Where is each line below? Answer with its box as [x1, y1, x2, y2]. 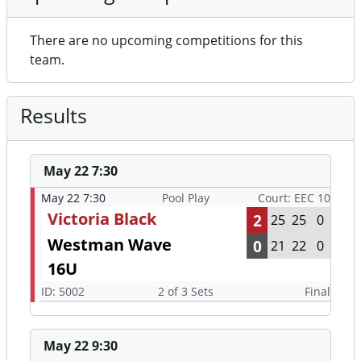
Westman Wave [48, 234, 172, 256]
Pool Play [161, 190, 210, 206]
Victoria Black [48, 208, 156, 230]
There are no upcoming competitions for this [30, 31, 303, 50]
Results [20, 102, 87, 130]
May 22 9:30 [44, 337, 118, 355]
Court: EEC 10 [258, 190, 330, 206]
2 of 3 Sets [157, 284, 214, 300]
